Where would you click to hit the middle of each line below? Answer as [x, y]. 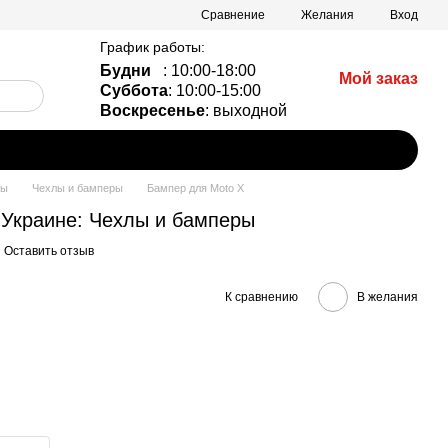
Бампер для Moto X [195, 188]
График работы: [152, 47]
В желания [387, 296]
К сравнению [261, 296]
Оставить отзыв [49, 251]
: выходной [246, 110]
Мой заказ [378, 78]
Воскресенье [152, 110]
